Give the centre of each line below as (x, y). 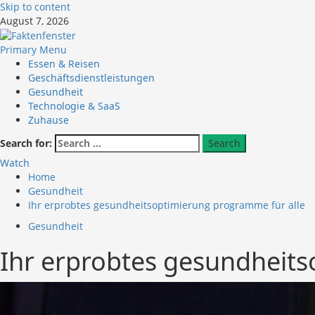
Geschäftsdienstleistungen (91, 78)
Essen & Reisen (64, 64)
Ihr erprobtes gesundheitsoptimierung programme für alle (167, 205)
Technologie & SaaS (74, 106)
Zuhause (49, 120)
